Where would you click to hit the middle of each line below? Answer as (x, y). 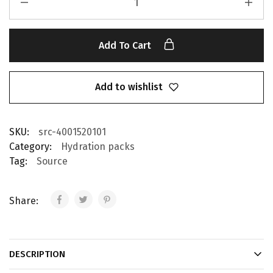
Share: (25, 200)
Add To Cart (126, 45)
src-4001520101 (72, 132)
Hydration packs (98, 146)
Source (52, 161)
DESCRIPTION (37, 254)
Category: (30, 146)
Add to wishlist (129, 87)
